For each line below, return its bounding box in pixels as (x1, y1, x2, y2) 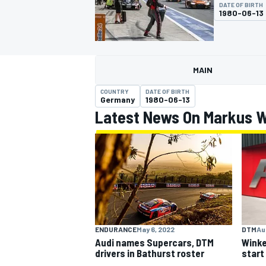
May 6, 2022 (137, 224, 175, 233)
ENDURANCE (95, 224, 137, 233)
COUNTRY (100, 88, 129, 95)
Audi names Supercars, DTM (95, 236, 214, 248)
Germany (100, 94, 135, 104)
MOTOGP (93, 75, 126, 86)
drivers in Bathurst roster (95, 246, 204, 259)
